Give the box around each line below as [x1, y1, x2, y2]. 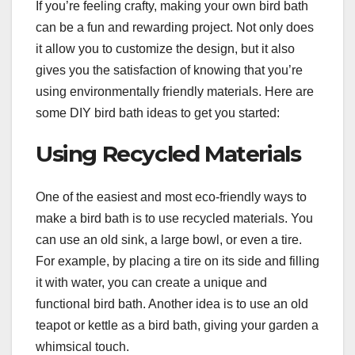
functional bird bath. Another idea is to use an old [36, 296, 308, 311]
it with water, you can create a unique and [36, 275, 267, 289]
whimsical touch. [36, 339, 129, 353]
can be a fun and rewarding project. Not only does [36, 21, 314, 35]
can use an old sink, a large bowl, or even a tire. [36, 232, 302, 246]
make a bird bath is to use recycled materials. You [36, 211, 313, 225]
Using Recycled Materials [36, 140, 301, 168]
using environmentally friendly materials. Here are [36, 85, 314, 99]
